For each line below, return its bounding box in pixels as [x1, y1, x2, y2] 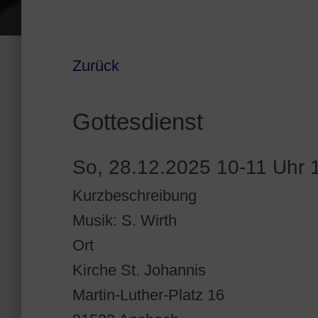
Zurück [72, 57, 119, 75]
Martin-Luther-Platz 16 [72, 286, 224, 304]
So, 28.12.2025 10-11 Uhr [72, 156, 305, 178]
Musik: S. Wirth [72, 212, 177, 229]
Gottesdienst [72, 109, 203, 135]
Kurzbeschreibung [72, 187, 197, 204]
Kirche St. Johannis [72, 261, 206, 279]
